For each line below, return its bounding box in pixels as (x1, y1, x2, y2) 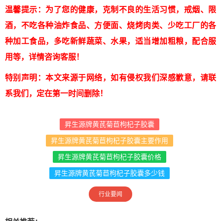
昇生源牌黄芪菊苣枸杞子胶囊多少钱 (54, 168, 165, 178)
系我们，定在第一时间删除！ (5, 89, 108, 98)
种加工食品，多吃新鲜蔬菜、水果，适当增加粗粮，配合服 (5, 37, 216, 46)
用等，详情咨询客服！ (5, 53, 88, 62)
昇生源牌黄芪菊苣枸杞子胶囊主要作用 (50, 136, 168, 146)
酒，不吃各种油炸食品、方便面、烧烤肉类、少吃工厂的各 (5, 21, 216, 30)
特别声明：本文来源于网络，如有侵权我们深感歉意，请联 (5, 74, 216, 82)
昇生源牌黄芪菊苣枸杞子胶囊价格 (57, 152, 161, 162)
